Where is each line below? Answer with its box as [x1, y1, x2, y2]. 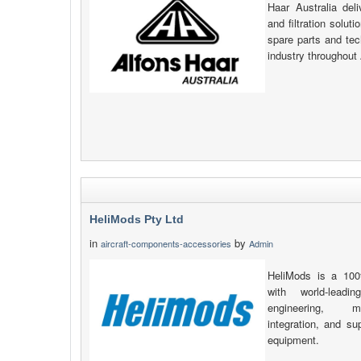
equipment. [268, 332, 320, 347]
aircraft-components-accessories [101, 237, 231, 250]
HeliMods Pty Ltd [89, 213, 184, 226]
